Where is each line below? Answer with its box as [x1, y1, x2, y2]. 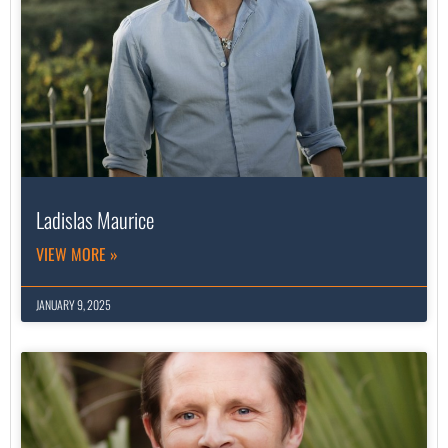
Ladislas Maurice [36, 204, 154, 236]
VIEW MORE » [36, 242, 118, 267]
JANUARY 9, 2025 [36, 296, 111, 314]
